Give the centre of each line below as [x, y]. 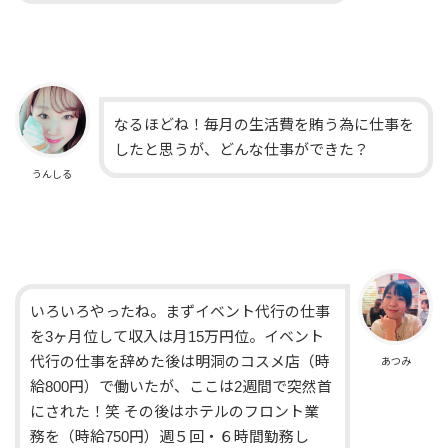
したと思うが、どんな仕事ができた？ [241, 149]
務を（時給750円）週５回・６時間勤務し [170, 436]
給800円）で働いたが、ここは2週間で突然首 [181, 386]
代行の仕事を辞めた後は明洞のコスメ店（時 [180, 361]
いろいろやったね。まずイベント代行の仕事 [180, 311]
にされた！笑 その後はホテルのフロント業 [175, 411]
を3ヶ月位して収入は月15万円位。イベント [177, 336]
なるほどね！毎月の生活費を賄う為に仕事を [263, 124]
